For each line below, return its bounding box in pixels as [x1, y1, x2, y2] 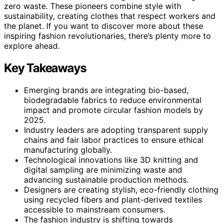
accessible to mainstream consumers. [24, 204, 165, 215]
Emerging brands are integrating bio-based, [24, 85, 189, 95]
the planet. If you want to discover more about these [4, 20, 203, 31]
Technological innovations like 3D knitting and [24, 154, 198, 165]
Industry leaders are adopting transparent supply [24, 124, 208, 135]
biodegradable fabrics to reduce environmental [24, 95, 202, 105]
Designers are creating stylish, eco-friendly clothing [24, 184, 219, 195]
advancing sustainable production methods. [24, 174, 189, 185]
